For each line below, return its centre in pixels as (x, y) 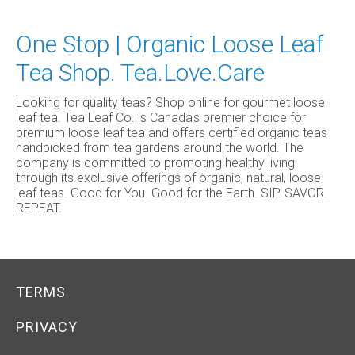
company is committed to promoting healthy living (155, 163)
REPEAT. (39, 208)
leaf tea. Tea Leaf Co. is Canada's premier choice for (161, 118)
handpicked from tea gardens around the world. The (160, 148)
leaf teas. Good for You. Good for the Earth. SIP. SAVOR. (172, 193)
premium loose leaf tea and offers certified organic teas (172, 133)
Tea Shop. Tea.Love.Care (140, 73)
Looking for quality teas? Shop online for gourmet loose (170, 103)
